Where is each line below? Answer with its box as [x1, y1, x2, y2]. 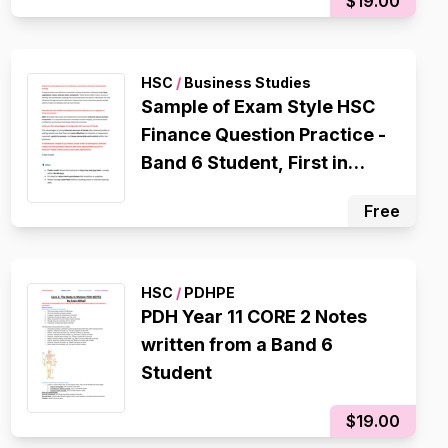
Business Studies [180, 74, 311, 91]
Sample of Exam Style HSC [140, 96, 375, 117]
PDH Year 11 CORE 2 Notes [140, 306, 367, 327]
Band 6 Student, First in [140, 152, 348, 173]
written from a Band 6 [140, 334, 333, 355]
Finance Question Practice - [140, 124, 386, 145]
